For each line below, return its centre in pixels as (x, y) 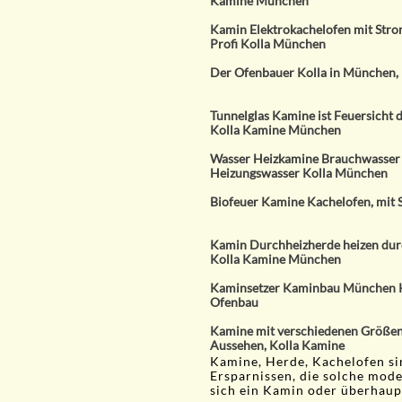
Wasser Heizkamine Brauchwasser (305, 158)
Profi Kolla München (268, 44)
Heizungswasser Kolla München (299, 173)
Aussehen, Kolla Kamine (277, 345)
